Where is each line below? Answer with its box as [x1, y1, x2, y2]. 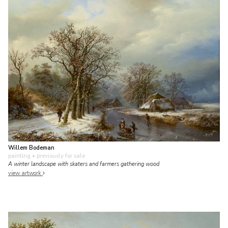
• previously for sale [31, 152, 85, 160]
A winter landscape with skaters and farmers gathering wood [8, 160, 159, 168]
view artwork [8, 169, 43, 178]
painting [8, 152, 31, 160]
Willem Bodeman [8, 144, 54, 152]
